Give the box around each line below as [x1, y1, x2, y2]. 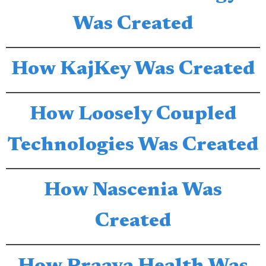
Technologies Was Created [7, 136, 259, 156]
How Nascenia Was [44, 181, 222, 201]
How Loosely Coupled [29, 105, 237, 125]
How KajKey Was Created [11, 60, 255, 80]
